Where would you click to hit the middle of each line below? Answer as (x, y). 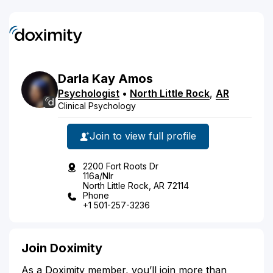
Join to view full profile (143, 136)
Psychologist (89, 93)
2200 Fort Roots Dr (121, 166)
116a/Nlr (98, 175)
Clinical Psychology (97, 105)
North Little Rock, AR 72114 (136, 185)
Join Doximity (62, 248)
